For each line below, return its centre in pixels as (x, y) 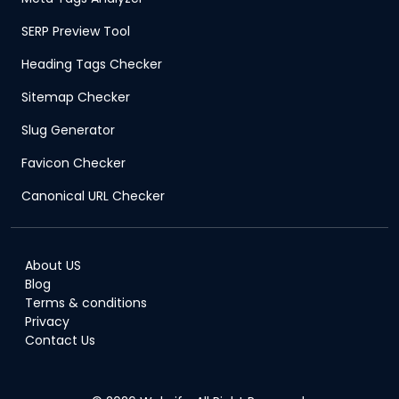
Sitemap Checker (76, 98)
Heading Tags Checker (92, 65)
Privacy (47, 322)
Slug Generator (68, 130)
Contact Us (60, 341)
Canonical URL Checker (93, 196)
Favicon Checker (73, 163)
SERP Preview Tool (76, 32)
